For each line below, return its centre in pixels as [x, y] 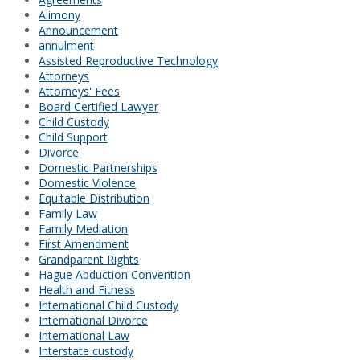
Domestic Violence [87, 183]
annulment [66, 46]
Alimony [59, 15]
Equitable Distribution [94, 198]
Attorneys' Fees [79, 92]
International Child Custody [108, 305]
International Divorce [93, 321]
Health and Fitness [87, 290]
